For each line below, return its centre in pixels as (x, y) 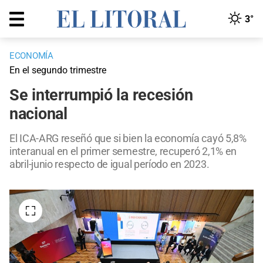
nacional (38, 114)
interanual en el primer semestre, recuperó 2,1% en (123, 151)
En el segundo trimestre (58, 70)
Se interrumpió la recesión (101, 95)
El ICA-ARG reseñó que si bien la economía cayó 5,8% (128, 139)
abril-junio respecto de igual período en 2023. (109, 164)
